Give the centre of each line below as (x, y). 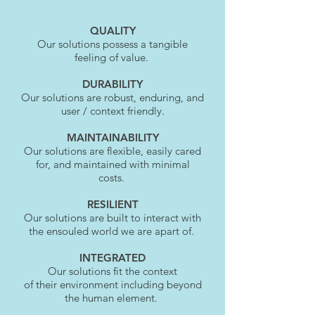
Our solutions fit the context (112, 271)
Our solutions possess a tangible (112, 44)
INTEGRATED (112, 257)
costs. (112, 177)
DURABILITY (112, 84)
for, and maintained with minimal (112, 164)
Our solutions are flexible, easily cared (112, 150)
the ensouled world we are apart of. (112, 231)
